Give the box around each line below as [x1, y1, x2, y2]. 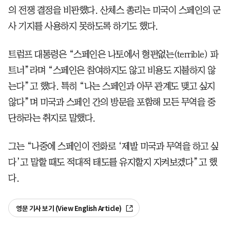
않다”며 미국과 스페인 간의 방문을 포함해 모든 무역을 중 [8, 97, 215, 107]
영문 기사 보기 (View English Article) [16, 204, 123, 213]
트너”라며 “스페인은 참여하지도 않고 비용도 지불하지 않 [8, 65, 216, 75]
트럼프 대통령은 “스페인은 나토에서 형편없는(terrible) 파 [8, 49, 218, 59]
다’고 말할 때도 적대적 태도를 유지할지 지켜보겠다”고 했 [8, 157, 217, 167]
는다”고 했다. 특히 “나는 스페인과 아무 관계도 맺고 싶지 [8, 81, 215, 91]
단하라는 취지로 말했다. [8, 113, 95, 123]
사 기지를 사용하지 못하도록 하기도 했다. [8, 21, 158, 31]
